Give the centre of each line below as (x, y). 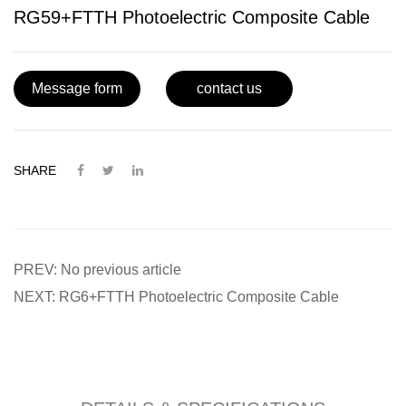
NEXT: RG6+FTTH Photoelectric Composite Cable (176, 296)
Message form (77, 88)
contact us (229, 88)
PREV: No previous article (97, 269)
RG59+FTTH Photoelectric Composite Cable (192, 17)
